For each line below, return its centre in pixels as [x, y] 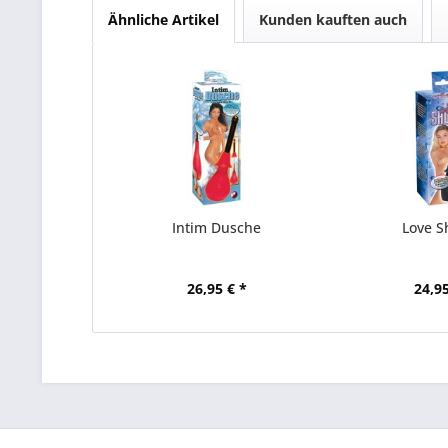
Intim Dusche [217, 227]
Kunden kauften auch [333, 19]
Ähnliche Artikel [163, 19]
